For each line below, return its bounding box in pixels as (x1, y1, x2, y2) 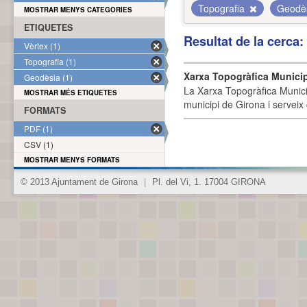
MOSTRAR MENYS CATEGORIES (24, 5, 132, 14)
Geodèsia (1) (24, 71, 73, 83)
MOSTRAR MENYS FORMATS (24, 155, 120, 164)
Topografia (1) (24, 56, 76, 67)
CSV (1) (24, 138, 53, 150)
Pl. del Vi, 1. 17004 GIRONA (149, 177, 266, 187)
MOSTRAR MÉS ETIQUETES (24, 88, 117, 97)
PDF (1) (24, 123, 53, 134)
